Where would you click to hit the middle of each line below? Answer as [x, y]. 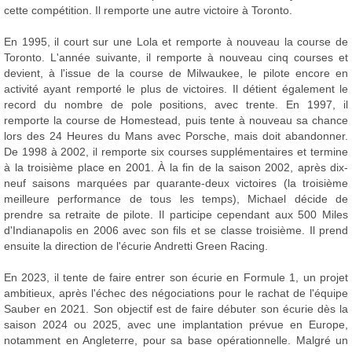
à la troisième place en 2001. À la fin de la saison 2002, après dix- [176, 167]
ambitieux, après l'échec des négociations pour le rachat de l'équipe [176, 293]
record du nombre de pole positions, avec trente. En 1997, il [176, 104]
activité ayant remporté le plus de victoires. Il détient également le [176, 89]
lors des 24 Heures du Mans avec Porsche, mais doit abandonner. [176, 136]
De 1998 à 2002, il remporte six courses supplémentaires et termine [176, 152]
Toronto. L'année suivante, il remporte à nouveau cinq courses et [176, 57]
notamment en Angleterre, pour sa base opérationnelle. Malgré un [176, 340]
